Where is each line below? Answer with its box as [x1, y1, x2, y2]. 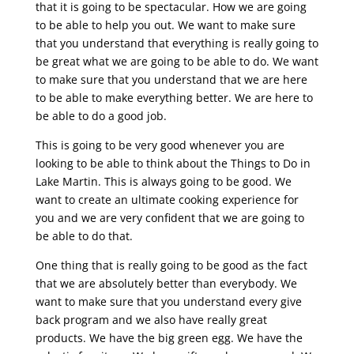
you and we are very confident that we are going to [35, 210, 304, 226]
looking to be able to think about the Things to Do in [35, 156, 311, 171]
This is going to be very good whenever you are [35, 137, 284, 153]
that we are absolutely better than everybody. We [35, 276, 297, 292]
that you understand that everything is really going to [35, 36, 318, 51]
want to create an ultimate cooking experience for [35, 192, 299, 208]
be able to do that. [35, 228, 133, 244]
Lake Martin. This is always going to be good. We [35, 174, 292, 190]
